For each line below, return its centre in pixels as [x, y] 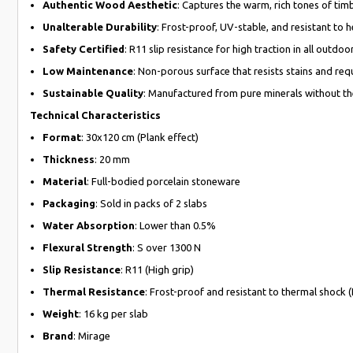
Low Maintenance [88, 71]
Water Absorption [89, 225]
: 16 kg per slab [113, 314]
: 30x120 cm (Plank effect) [140, 137]
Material [65, 181]
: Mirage [92, 336]
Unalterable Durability [100, 27]
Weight [61, 314]
